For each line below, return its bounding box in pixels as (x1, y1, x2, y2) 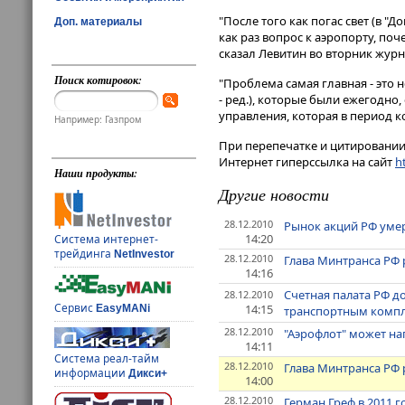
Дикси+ (128, 367, 168, 381)
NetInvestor (114, 248, 175, 261)
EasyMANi (96, 302, 151, 316)
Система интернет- (54, 231, 159, 248)
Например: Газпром (54, 113, 142, 127)
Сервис (54, 300, 97, 316)
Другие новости (219, 184, 329, 206)
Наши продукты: (54, 165, 138, 182)
